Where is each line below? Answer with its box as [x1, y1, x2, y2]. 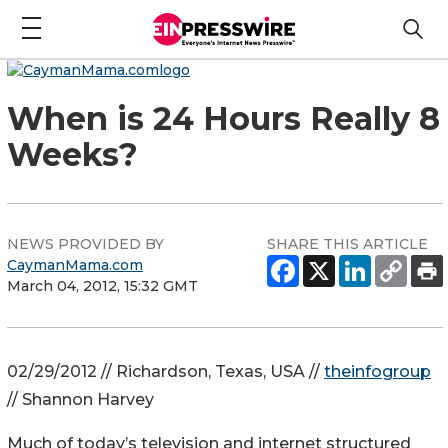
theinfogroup [324, 361, 431, 381]
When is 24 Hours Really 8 [7, 98, 440, 138]
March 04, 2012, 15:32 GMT [7, 276, 198, 295]
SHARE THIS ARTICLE [267, 234, 428, 253]
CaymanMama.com [7, 255, 143, 274]
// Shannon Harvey [7, 389, 154, 409]
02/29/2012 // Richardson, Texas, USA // [7, 361, 324, 381]
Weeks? [7, 134, 138, 174]
